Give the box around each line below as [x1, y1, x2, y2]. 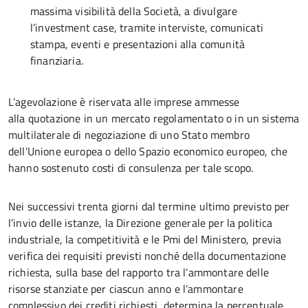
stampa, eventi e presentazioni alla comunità [30, 36, 245, 52]
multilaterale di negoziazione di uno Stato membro [8, 126, 250, 143]
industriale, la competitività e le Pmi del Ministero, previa [8, 231, 282, 247]
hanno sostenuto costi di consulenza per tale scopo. [8, 159, 254, 176]
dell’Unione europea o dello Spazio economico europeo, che [8, 143, 288, 159]
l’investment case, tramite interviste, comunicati [30, 19, 263, 36]
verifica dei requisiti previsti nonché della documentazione [8, 247, 287, 264]
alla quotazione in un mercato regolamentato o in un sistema [8, 110, 300, 126]
